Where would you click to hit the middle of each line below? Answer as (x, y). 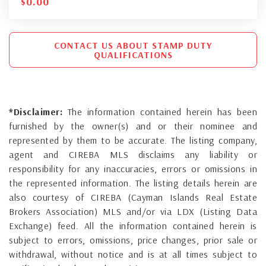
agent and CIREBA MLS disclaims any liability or (133, 154)
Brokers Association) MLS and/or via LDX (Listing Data (133, 211)
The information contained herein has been (160, 111)
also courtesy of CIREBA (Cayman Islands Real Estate (133, 197)
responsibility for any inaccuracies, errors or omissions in (133, 168)
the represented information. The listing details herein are (133, 183)
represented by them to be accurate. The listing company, (133, 140)
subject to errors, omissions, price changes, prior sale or (133, 240)
